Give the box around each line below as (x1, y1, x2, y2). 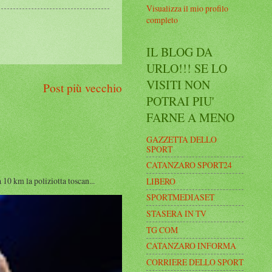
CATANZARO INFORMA (146, 240, 236, 252)
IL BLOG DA (146, 43, 212, 60)
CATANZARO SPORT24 (146, 159, 232, 171)
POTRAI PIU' (146, 92, 214, 109)
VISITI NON (146, 76, 210, 93)
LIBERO (146, 175, 175, 187)
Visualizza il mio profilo (146, 2, 228, 14)
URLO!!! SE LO (146, 59, 227, 76)
